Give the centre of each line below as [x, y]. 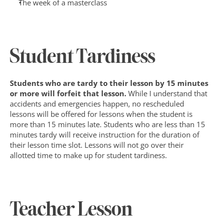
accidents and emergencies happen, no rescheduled [97, 104]
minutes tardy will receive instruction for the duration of [105, 135]
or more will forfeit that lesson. [69, 93]
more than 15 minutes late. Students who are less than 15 [108, 124]
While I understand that [168, 93]
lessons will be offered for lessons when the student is [101, 114]
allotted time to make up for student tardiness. [88, 155]
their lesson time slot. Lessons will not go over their [97, 145]
